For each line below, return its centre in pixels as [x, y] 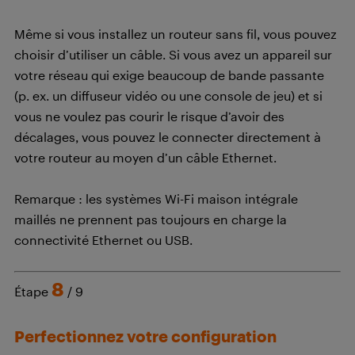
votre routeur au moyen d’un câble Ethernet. [145, 158]
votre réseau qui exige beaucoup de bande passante [169, 75]
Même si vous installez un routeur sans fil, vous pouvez [176, 34]
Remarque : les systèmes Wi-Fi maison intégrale [156, 199]
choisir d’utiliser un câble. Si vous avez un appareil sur [173, 55]
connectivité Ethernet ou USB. [103, 240]
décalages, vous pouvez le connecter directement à [168, 137]
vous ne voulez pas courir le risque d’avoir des [149, 116]
